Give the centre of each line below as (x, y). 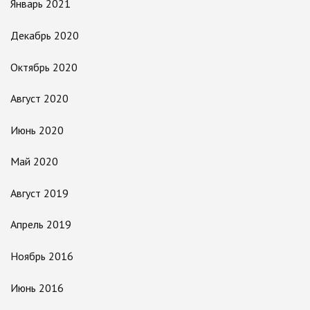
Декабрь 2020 (45, 35)
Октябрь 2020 (44, 67)
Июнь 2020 (37, 130)
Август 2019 (39, 193)
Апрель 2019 (41, 225)
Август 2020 (39, 99)
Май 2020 (34, 162)
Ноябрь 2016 (42, 256)
